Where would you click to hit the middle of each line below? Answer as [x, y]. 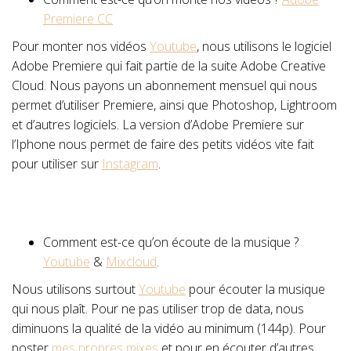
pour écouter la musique [255, 289]
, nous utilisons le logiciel [264, 46]
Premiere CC [78, 19]
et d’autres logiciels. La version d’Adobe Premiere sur [158, 125]
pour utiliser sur [57, 164]
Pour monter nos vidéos [81, 46]
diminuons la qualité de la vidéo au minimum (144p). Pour [169, 328]
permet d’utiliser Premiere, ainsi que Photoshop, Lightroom [174, 105]
